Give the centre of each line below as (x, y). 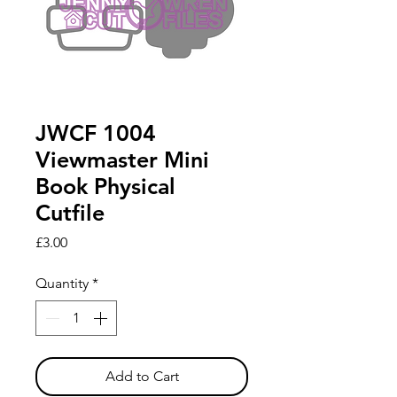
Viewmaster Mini (122, 160)
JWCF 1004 (96, 133)
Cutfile (70, 213)
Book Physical (105, 187)
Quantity (62, 284)
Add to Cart (142, 377)
